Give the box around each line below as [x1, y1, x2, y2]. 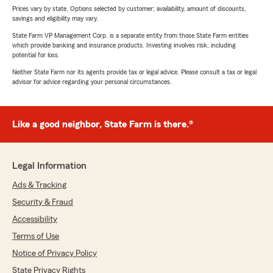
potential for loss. [12, 51, 60, 59]
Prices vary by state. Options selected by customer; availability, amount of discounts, [12, 5, 246, 13]
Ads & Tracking [12, 181, 66, 190]
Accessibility [12, 215, 57, 224]
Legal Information [12, 161, 87, 171]
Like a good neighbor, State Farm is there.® [12, 119, 193, 130]
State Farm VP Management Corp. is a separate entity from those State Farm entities [12, 32, 249, 40]
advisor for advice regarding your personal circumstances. [12, 78, 172, 86]
